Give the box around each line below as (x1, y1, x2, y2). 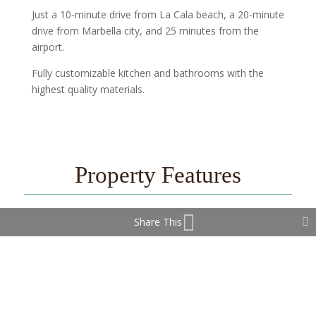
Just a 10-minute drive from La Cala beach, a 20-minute (31, 7, 284, 21)
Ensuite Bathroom (61, 275, 147, 289)
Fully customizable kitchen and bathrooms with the (31, 66, 264, 80)
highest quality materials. (31, 82, 145, 96)
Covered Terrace (61, 241, 140, 255)
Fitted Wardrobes (195, 275, 277, 289)
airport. (31, 39, 64, 54)
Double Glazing (195, 241, 267, 255)
